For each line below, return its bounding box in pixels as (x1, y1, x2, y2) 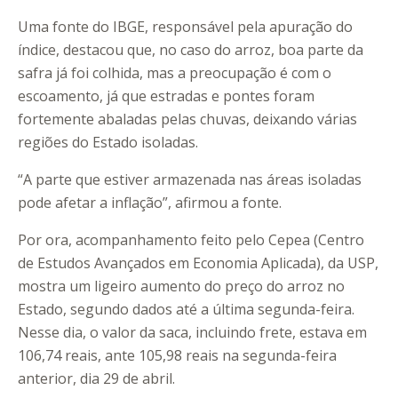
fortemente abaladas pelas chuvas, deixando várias (18, 109, 357, 130)
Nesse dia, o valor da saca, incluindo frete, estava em (18, 322, 367, 343)
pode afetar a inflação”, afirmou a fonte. (18, 193, 282, 213)
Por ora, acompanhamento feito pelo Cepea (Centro (18, 230, 364, 251)
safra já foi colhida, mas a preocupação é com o (18, 63, 331, 84)
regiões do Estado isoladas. (18, 132, 198, 153)
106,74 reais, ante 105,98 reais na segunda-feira (18, 346, 337, 366)
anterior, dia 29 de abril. (18, 369, 175, 389)
